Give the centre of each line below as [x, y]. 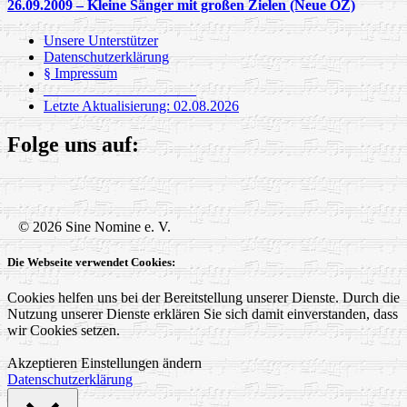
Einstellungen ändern [141, 362]
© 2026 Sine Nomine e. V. [89, 226]
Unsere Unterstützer [101, 40]
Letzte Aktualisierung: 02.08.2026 [141, 105]
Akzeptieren [42, 362]
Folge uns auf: [73, 144]
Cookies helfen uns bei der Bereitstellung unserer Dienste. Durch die [203, 297]
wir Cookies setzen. [64, 330]
